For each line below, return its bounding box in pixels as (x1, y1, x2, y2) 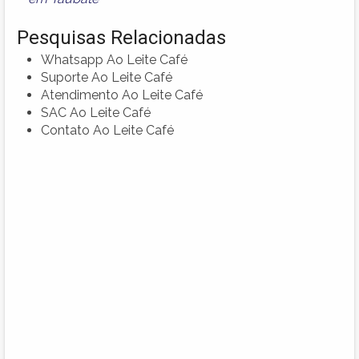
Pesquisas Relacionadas (17, 26, 226, 50)
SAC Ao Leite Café (41, 105, 151, 121)
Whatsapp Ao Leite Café (41, 52, 188, 68)
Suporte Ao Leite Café (41, 70, 172, 86)
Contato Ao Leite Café (41, 123, 174, 139)
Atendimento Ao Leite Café (41, 87, 203, 103)
